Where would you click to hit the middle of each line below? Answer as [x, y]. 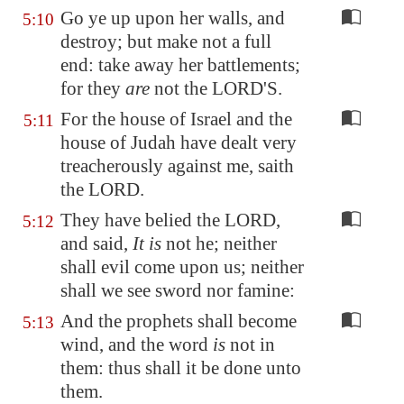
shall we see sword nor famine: [178, 290]
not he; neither [219, 243]
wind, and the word [137, 344]
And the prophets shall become [179, 321]
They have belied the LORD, [170, 220]
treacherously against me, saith [177, 166]
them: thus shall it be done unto [181, 368]
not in [250, 344]
